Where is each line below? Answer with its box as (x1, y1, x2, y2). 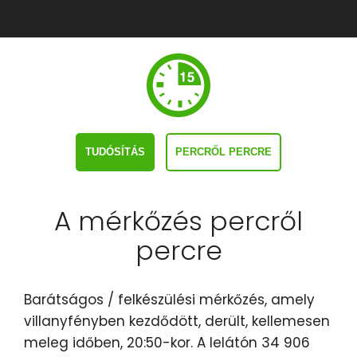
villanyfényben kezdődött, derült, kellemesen (24, 312, 330, 331)
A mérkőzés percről (54, 203, 303, 240)
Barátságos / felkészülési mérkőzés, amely (24, 290, 315, 310)
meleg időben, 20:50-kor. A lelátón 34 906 (24, 333, 310, 353)
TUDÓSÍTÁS (85, 146, 145, 159)
